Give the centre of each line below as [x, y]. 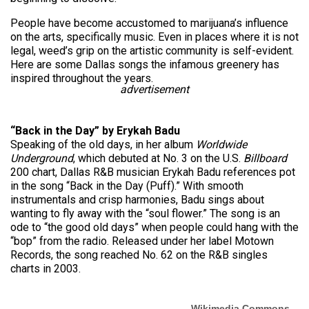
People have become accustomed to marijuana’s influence [149, 23]
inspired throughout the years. [82, 78]
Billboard [265, 158]
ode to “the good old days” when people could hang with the [154, 227]
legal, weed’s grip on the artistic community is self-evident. [152, 51]
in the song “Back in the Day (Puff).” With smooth [127, 186]
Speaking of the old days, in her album [103, 144]
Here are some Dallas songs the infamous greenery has [145, 64]
